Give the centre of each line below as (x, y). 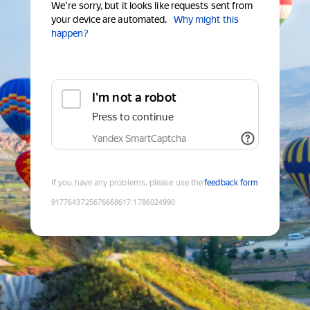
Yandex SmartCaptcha (139, 139)
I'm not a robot (134, 98)
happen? (70, 34)
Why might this (206, 20)
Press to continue (133, 117)
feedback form (231, 183)
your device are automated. (109, 20)
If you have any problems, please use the (127, 183)
